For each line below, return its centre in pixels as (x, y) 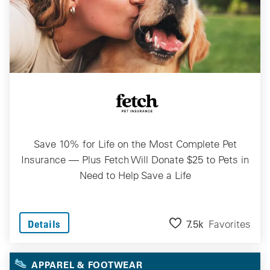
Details (44, 224)
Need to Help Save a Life (135, 175)
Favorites (230, 224)
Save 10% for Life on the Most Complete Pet (135, 144)
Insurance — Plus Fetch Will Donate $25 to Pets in (135, 159)
